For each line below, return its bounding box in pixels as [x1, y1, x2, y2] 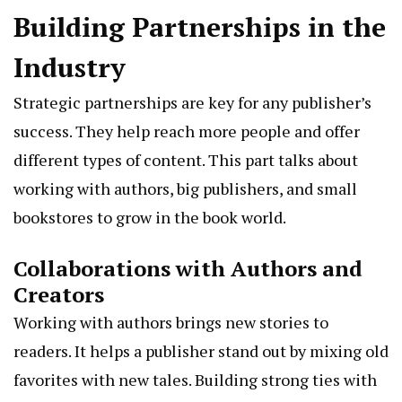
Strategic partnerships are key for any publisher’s [13, 92, 371, 114]
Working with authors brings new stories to [13, 311, 328, 334]
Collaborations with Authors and [13, 254, 363, 284]
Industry [13, 49, 126, 86]
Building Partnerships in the [13, 9, 386, 46]
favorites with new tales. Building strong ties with [13, 369, 377, 391]
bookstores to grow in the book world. [13, 206, 286, 229]
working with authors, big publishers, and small [13, 178, 357, 200]
